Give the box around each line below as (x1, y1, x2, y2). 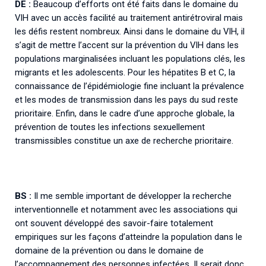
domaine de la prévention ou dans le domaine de (15, 245, 204, 256)
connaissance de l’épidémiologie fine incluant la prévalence (15, 80, 244, 91)
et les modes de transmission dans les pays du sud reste (15, 94, 238, 105)
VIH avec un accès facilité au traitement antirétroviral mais (15, 12, 243, 23)
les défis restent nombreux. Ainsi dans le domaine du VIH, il (15, 26, 245, 37)
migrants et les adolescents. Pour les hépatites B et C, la (15, 66, 235, 78)
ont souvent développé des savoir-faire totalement (15, 218, 213, 229)
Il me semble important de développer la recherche (31, 191, 232, 202)
